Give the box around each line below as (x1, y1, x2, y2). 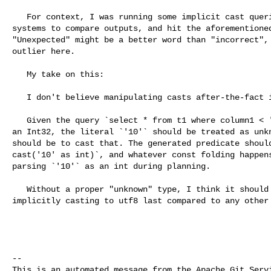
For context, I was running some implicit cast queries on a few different (12, 11, 27, 22)
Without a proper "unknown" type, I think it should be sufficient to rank (12, 184, 27, 194)
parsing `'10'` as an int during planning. (12, 161, 211, 171)
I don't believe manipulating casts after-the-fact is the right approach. (12, 92, 27, 102)
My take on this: (12, 69, 27, 79)
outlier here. (12, 46, 75, 56)
